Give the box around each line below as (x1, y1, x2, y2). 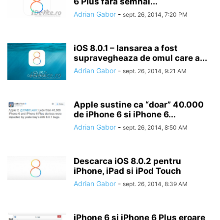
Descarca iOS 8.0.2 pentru (74, 156, 181, 166)
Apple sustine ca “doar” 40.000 (74, 100, 204, 110)
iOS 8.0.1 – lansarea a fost (74, 43, 178, 53)
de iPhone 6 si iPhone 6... (74, 110, 176, 119)
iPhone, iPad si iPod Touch (74, 166, 181, 176)
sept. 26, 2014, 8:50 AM (123, 124, 188, 131)
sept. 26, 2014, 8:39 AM (123, 180, 188, 188)
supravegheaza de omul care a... (74, 53, 207, 63)
